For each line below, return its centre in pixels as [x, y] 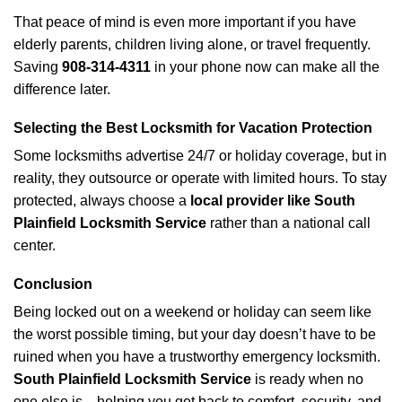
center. [35, 245]
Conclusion [53, 284]
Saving [38, 67]
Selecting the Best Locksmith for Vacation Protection [193, 128]
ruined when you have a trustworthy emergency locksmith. [197, 357]
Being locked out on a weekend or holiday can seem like [192, 312]
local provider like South [273, 201]
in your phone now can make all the [265, 67]
